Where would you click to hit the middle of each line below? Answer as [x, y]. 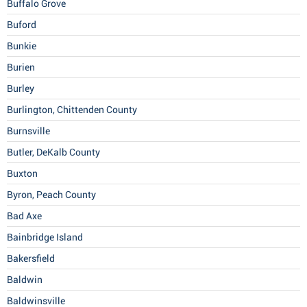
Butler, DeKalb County [53, 152]
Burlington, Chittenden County [72, 110]
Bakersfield [31, 259]
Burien [21, 67]
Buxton [22, 174]
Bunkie [22, 46]
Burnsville [28, 131]
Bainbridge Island [45, 237]
